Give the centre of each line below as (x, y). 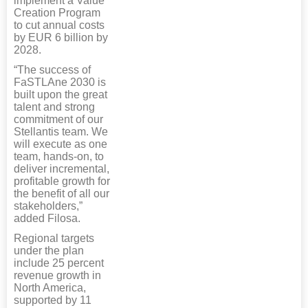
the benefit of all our (62, 193)
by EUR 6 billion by (61, 37)
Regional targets (54, 238)
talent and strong (54, 107)
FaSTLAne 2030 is (60, 82)
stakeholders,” (48, 206)
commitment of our (58, 119)
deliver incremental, (62, 168)
